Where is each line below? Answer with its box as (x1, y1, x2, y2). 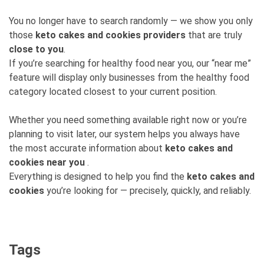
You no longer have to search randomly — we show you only (9, 15, 253, 27)
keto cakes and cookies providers (35, 29, 186, 41)
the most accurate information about (9, 143, 165, 154)
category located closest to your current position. (9, 86, 217, 97)
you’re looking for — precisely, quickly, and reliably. (44, 185, 251, 196)
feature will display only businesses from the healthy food (9, 72, 249, 83)
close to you (9, 44, 64, 55)
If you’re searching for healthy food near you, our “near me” (9, 58, 251, 69)
